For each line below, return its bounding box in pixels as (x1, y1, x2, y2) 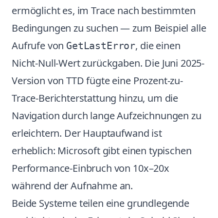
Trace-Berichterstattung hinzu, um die (12, 91, 179, 105)
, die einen (135, 39, 181, 52)
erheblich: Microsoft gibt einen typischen (12, 144, 192, 157)
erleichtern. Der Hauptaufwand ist (12, 127, 162, 140)
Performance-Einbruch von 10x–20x (12, 162, 169, 175)
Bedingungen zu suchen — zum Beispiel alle (12, 21, 206, 35)
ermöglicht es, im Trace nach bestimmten (12, 4, 196, 17)
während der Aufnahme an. (12, 179, 133, 192)
